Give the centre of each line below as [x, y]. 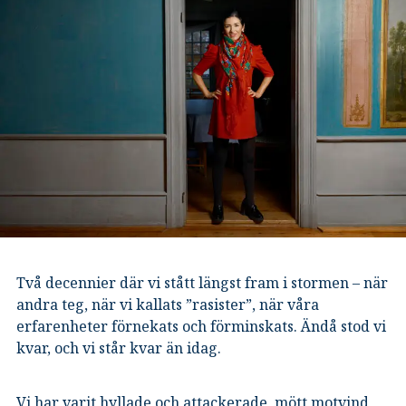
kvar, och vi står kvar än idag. [119, 348]
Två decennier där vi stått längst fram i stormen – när [202, 282]
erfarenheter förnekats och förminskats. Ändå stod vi [201, 326]
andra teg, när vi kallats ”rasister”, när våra [168, 304]
